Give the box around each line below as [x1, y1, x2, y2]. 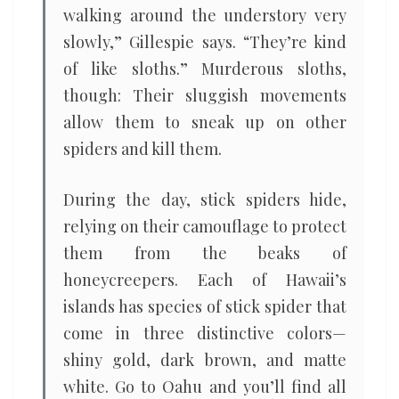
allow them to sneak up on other [63, 111, 346, 133]
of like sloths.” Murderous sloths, [63, 58, 346, 79]
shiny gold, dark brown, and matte [63, 349, 346, 370]
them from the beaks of [63, 242, 346, 264]
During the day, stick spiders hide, [63, 189, 346, 210]
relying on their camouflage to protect [63, 216, 346, 237]
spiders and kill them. [63, 138, 222, 159]
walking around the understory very [63, 4, 346, 26]
